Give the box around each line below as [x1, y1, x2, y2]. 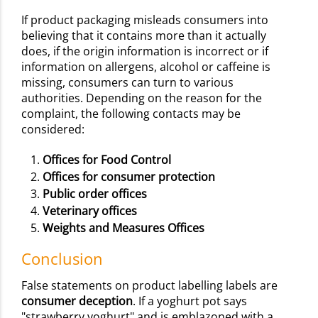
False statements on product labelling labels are [21, 277, 278, 293]
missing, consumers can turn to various [21, 74, 234, 90]
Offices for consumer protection [43, 168, 215, 185]
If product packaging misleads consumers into [21, 11, 268, 28]
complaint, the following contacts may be [21, 105, 241, 121]
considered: [21, 121, 84, 137]
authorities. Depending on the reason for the [21, 89, 262, 106]
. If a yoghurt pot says [133, 292, 247, 309]
